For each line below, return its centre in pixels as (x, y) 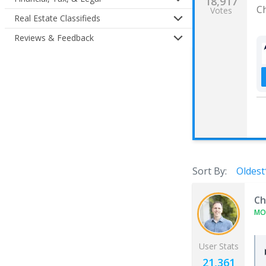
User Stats (218, 246)
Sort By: (210, 171)
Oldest (251, 171)
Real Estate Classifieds (57, 18)
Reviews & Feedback (54, 38)
